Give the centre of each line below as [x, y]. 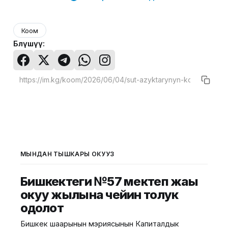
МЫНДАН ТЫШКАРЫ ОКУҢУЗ [67, 154]
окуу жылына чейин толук [99, 195]
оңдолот [42, 208]
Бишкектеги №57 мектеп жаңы [109, 182]
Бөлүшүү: [29, 44]
